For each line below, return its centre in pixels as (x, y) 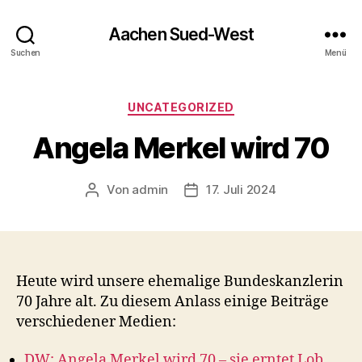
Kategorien (216, 104)
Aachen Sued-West (181, 34)
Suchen (25, 52)
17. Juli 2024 (241, 189)
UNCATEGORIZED (181, 107)
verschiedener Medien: (96, 322)
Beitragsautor (131, 190)
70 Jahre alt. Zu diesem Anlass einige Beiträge (173, 301)
